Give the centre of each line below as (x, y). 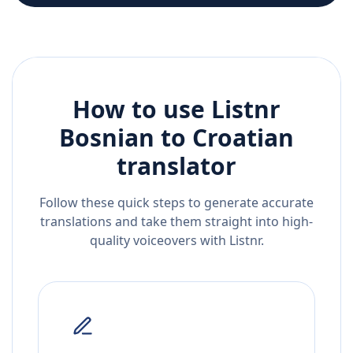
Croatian (243, 138)
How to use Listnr (176, 110)
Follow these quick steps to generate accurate (176, 203)
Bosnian (107, 138)
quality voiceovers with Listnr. (176, 241)
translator (176, 166)
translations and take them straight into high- (176, 222)
